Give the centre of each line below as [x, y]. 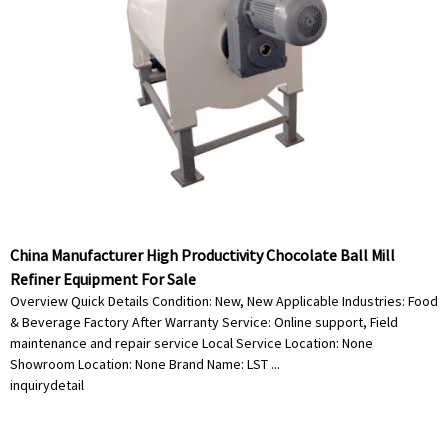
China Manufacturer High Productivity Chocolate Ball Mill [202, 255]
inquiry [30, 385]
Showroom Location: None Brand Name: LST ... [145, 364]
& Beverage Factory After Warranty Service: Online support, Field [204, 322]
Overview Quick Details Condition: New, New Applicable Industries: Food [224, 301]
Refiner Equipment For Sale [103, 279]
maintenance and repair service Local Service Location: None [191, 343]
